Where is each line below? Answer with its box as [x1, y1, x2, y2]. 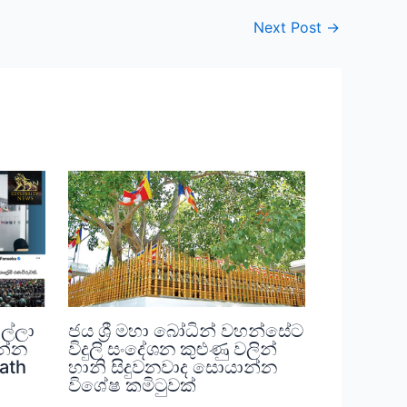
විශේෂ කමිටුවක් [67, 373, 196, 396]
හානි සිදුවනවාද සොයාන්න [67, 355, 277, 378]
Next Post [253, 18, 326, 37]
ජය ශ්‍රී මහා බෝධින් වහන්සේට [67, 319, 303, 342]
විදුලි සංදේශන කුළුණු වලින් [67, 337, 277, 360]
